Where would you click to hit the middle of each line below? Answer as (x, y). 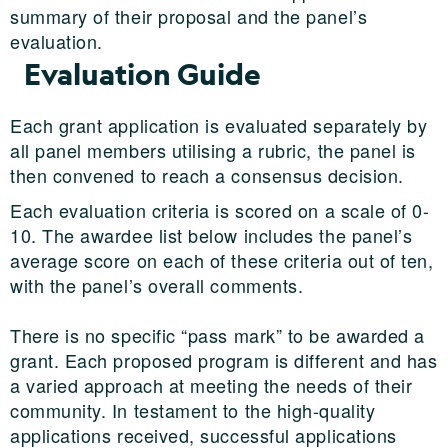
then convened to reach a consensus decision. (207, 175)
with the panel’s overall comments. (157, 285)
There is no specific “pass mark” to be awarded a (217, 335)
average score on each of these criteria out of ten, (222, 260)
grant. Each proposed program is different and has (224, 360)
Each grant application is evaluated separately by (219, 125)
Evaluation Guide (142, 74)
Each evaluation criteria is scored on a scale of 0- (220, 210)
